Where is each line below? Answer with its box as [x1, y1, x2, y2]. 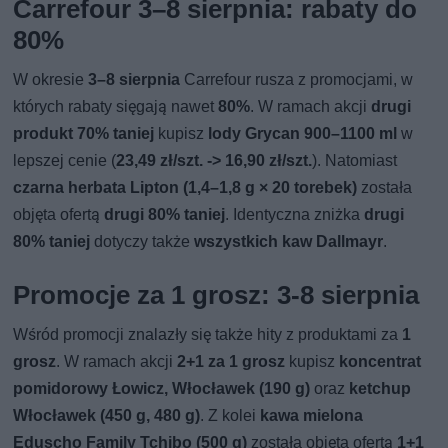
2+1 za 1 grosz [177, 352, 286, 372]
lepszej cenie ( [13, 151, 117, 171]
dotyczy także [90, 232, 195, 252]
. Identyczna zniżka [225, 205, 365, 225]
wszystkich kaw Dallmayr [194, 232, 384, 252]
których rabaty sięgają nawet [13, 97, 219, 117]
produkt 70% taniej [13, 124, 155, 144]
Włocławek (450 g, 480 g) [13, 406, 201, 426]
